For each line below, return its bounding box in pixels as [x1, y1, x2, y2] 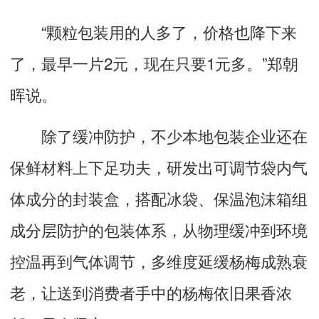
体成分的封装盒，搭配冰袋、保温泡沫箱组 [10, 186, 308, 209]
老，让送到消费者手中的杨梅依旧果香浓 [10, 280, 292, 303]
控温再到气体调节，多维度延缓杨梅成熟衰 [10, 249, 308, 272]
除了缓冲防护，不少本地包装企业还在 [10, 123, 308, 147]
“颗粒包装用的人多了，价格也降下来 [10, 19, 297, 43]
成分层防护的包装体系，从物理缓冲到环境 [10, 217, 308, 241]
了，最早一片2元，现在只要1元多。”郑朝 [10, 51, 298, 74]
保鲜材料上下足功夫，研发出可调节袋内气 [10, 155, 308, 178]
